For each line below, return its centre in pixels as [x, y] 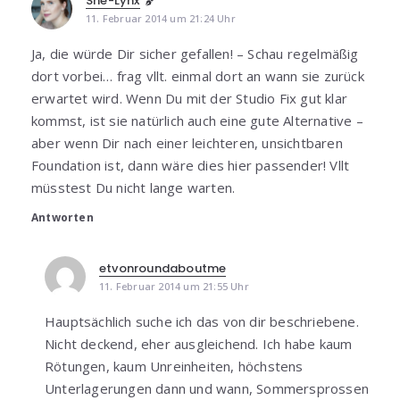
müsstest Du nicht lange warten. [133, 187]
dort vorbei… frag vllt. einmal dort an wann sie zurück [198, 75]
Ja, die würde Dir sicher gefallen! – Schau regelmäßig [195, 53]
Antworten [62, 217]
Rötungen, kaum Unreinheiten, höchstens [174, 366]
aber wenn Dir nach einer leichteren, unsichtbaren [187, 142]
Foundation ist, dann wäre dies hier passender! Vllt [191, 165]
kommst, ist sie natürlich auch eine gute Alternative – [197, 120]
